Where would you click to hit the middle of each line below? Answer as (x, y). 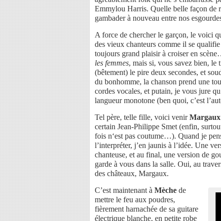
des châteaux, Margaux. (132, 173)
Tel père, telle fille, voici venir (142, 117)
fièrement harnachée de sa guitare (147, 209)
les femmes (112, 63)
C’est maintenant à (125, 190)
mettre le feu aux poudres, (135, 199)
